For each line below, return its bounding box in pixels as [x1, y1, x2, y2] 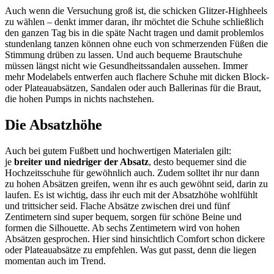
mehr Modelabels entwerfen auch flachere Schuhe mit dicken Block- [5, 71, 269, 82]
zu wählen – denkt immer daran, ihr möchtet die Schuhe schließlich [5, 16, 264, 27]
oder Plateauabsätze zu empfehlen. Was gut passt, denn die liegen [5, 244, 256, 255]
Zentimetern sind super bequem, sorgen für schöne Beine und [5, 211, 242, 222]
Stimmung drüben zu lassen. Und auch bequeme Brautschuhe [5, 49, 242, 60]
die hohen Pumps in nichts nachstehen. [5, 93, 154, 104]
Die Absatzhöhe [5, 116, 102, 133]
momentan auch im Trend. [5, 255, 106, 266]
